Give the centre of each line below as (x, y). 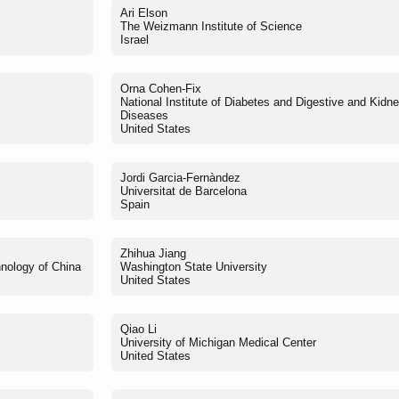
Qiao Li (138, 329)
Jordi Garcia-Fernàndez (180, 177)
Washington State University (194, 266)
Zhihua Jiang (153, 253)
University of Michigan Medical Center (218, 342)
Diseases (144, 115)
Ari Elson (144, 12)
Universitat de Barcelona (183, 191)
